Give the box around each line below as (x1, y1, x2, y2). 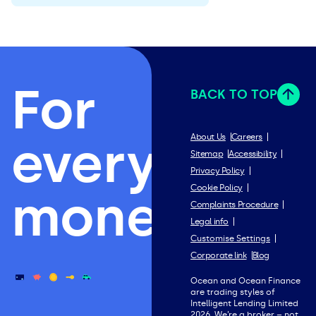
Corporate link (190, 250, 247, 260)
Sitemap (190, 149, 224, 159)
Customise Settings (190, 233, 271, 243)
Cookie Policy (190, 183, 243, 193)
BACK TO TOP (190, 87, 278, 102)
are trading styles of (190, 287, 276, 297)
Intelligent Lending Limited (190, 298, 299, 308)
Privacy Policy (190, 166, 245, 176)
